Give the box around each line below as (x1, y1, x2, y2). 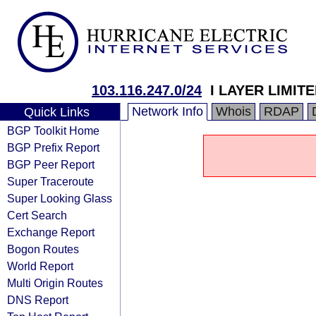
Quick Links (23, 105, 90, 119)
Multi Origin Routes (7, 276, 103, 289)
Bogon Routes (7, 243, 79, 255)
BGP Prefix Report (7, 141, 99, 154)
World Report (7, 260, 73, 272)
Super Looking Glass (7, 192, 112, 205)
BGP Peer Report (7, 158, 95, 171)
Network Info (132, 104, 203, 119)
